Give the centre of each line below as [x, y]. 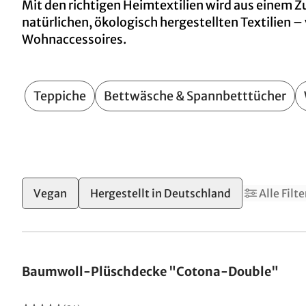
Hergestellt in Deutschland [161, 193]
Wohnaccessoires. [74, 39]
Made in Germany [72, 237]
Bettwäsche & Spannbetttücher [195, 96]
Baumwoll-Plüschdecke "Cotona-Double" [150, 272]
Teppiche [60, 96]
